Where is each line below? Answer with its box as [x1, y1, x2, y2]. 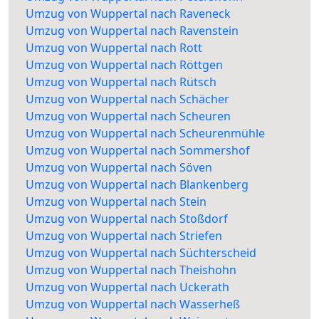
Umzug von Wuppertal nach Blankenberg [26, 177, 249, 193]
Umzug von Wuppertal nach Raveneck [26, 6, 231, 22]
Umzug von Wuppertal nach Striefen [26, 228, 222, 244]
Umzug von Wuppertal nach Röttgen [26, 57, 223, 73]
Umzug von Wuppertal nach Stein [26, 194, 206, 210]
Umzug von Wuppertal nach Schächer [26, 91, 229, 108]
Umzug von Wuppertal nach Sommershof [26, 142, 250, 159]
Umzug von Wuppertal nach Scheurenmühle [26, 125, 265, 142]
